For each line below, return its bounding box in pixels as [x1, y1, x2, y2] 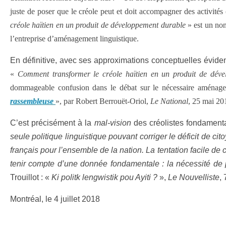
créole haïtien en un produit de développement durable [10, 21, 186, 29]
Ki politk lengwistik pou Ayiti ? [51, 173, 157, 182]
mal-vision [94, 119, 134, 127]
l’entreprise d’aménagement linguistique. [10, 34, 139, 43]
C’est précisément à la [10, 119, 94, 127]
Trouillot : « [10, 173, 51, 182]
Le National [150, 97, 188, 105]
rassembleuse [10, 97, 53, 105]
